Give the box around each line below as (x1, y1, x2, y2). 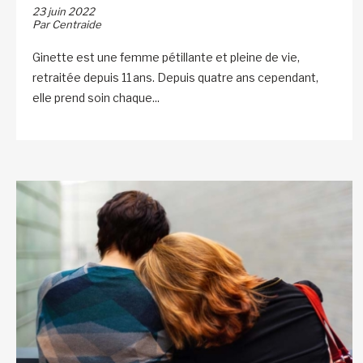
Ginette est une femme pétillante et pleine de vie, (32, 49, 300, 64)
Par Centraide (32, 17, 101, 31)
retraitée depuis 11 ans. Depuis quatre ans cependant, (32, 70, 318, 84)
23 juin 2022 (32, 4, 95, 18)
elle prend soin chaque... (32, 90, 160, 105)
